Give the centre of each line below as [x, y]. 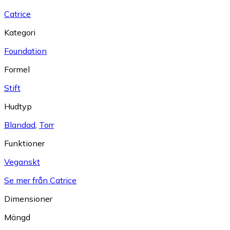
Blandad [20, 125]
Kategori [20, 33]
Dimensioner [28, 199]
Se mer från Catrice [40, 180]
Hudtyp [18, 107]
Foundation [25, 51]
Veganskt [22, 162]
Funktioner [24, 143]
